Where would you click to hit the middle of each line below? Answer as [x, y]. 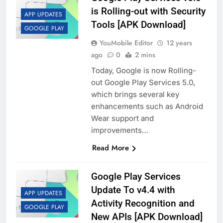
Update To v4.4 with [133, 190]
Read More [110, 148]
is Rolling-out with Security [148, 11]
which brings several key [135, 95]
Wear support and [122, 118]
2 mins [145, 55]
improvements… [119, 130]
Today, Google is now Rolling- [143, 71]
